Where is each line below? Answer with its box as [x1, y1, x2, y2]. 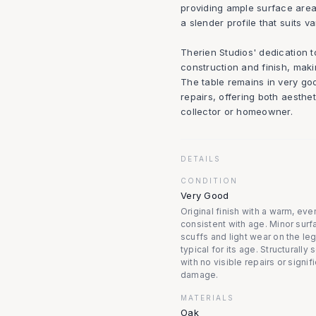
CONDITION [181, 176, 238, 185]
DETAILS [181, 154, 221, 163]
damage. [181, 269, 219, 280]
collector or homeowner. [181, 106, 293, 117]
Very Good [181, 190, 229, 201]
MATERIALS [181, 293, 234, 302]
